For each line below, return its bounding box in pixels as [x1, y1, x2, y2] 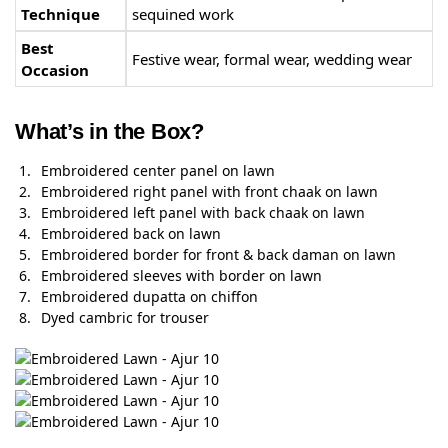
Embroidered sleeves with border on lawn [41, 266, 322, 286]
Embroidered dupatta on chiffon [41, 287, 258, 307]
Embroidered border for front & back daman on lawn [41, 245, 396, 265]
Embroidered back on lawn [41, 224, 221, 244]
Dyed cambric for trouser [41, 308, 209, 328]
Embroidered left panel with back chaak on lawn [41, 203, 365, 223]
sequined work [132, 3, 234, 24]
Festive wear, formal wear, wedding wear [132, 48, 412, 69]
